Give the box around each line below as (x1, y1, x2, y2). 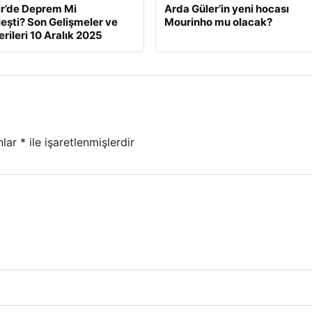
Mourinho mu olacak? (164, 15, 272, 29)
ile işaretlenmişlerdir (26, 134, 134, 149)
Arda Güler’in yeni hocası (164, 2, 289, 16)
